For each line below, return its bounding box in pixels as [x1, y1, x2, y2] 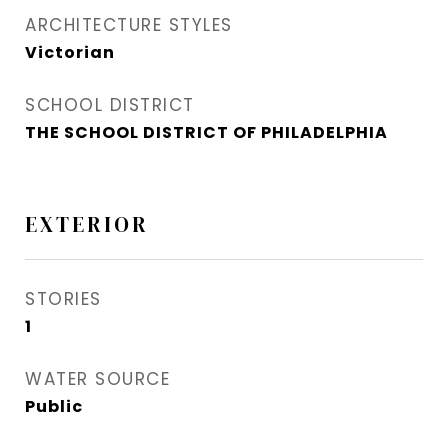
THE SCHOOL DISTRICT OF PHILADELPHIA [25, 121, 388, 145]
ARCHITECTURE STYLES [25, 13, 233, 38]
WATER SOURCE [25, 367, 170, 392]
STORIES [25, 287, 102, 312]
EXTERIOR [25, 210, 149, 240]
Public [25, 395, 83, 419]
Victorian [25, 41, 115, 65]
